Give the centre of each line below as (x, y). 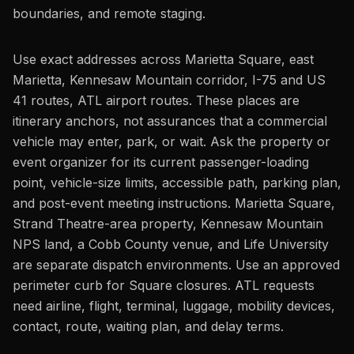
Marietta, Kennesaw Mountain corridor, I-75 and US (169, 80)
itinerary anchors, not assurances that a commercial (170, 121)
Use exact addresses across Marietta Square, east (163, 59)
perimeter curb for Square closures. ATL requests (164, 285)
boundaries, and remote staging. (109, 13)
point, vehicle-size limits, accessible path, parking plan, (177, 183)
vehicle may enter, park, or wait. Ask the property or (171, 141)
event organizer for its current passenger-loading (161, 162)
